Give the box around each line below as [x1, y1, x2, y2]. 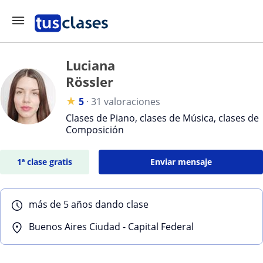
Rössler [66, 73, 113, 90]
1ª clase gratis [17, 156, 73, 167]
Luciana [66, 56, 115, 74]
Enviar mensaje [150, 156, 212, 167]
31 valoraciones [91, 95, 160, 108]
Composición [66, 123, 124, 136]
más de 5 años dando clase [29, 198, 149, 211]
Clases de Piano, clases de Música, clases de [66, 112, 259, 124]
